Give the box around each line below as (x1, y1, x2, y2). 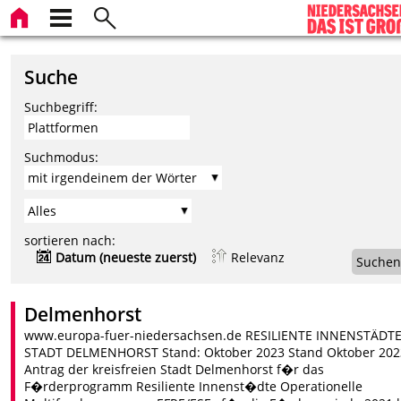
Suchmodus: (24, 148, 99, 166)
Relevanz (231, 248, 286, 266)
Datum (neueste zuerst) (55, 248, 197, 266)
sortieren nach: (24, 231, 116, 249)
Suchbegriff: (24, 98, 98, 115)
